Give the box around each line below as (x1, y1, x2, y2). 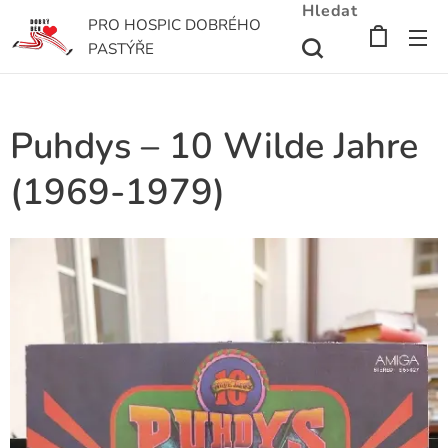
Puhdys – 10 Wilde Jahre (10, 122, 418, 171)
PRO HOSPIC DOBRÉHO (88, 15, 261, 35)
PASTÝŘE (88, 39, 154, 59)
